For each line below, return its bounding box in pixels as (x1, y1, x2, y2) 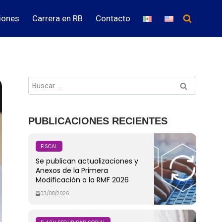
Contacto (95, 13, 130, 23)
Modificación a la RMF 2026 (35, 174, 129, 185)
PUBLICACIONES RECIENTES (28, 115, 167, 126)
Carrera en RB (32, 13, 83, 23)
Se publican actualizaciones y (35, 156, 138, 166)
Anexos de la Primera (35, 165, 108, 175)
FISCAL (40, 142, 57, 150)
